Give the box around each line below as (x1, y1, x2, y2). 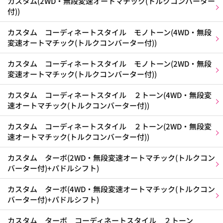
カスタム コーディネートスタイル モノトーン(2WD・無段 (7, 58, 212, 69)
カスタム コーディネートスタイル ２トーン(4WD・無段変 (7, 90, 212, 100)
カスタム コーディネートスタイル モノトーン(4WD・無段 (7, 27, 212, 37)
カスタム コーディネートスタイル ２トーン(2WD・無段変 (7, 121, 212, 131)
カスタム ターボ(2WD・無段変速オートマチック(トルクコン (7, 152, 215, 163)
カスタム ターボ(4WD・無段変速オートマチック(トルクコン (7, 184, 215, 194)
